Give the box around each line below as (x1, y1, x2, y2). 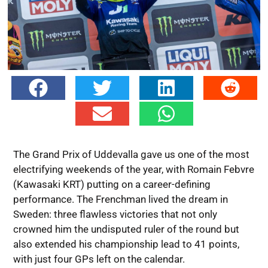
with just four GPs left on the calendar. (13, 253, 185, 266)
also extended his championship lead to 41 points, (13, 238, 239, 251)
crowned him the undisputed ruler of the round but (13, 223, 239, 236)
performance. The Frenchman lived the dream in (13, 193, 228, 206)
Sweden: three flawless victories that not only (13, 208, 217, 221)
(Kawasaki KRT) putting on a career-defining (13, 178, 211, 191)
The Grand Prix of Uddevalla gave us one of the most (13, 148, 249, 161)
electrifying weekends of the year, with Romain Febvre (13, 163, 254, 176)
